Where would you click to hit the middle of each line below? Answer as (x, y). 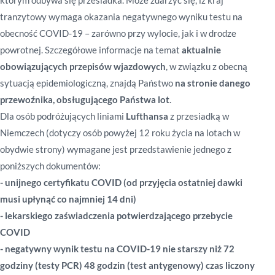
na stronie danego (213, 83)
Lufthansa (147, 116)
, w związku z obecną (207, 66)
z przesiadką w (199, 116)
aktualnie (200, 50)
